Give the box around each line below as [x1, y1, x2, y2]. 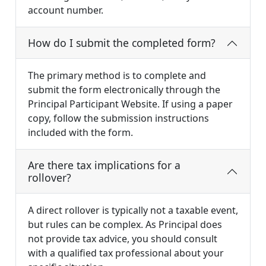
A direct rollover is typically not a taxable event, [28, 204, 238, 217]
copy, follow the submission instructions [28, 112, 209, 125]
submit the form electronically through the [28, 83, 220, 97]
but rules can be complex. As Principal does [28, 218, 222, 232]
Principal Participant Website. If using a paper [28, 97, 233, 111]
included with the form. [28, 126, 133, 140]
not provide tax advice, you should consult [28, 232, 217, 246]
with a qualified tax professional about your [28, 246, 224, 260]
